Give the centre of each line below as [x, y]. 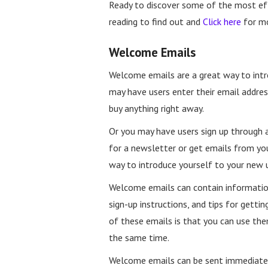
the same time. [139, 237]
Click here [222, 22]
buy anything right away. [156, 108]
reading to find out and [156, 22]
